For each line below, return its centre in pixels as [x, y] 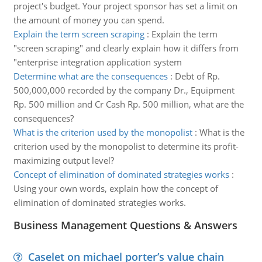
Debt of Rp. [197, 76]
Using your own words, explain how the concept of [116, 188]
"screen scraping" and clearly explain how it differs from [126, 48]
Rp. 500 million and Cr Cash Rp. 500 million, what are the [128, 104]
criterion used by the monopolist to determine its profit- [126, 146]
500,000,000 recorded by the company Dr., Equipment [124, 90]
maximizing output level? [63, 160]
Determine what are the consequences [90, 76]
